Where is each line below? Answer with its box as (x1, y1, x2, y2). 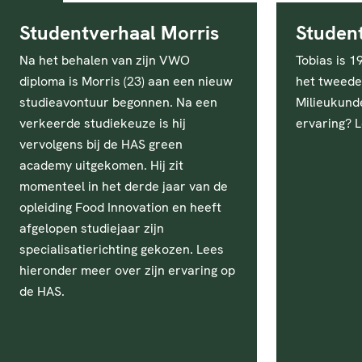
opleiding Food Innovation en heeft (19, 199, 221, 216)
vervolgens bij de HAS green (19, 136, 183, 153)
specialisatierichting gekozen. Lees (19, 241, 224, 258)
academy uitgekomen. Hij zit (19, 157, 183, 174)
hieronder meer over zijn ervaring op (19, 262, 235, 279)
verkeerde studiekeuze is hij (19, 115, 186, 132)
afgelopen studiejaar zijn (19, 220, 164, 237)
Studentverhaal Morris (19, 20, 219, 45)
